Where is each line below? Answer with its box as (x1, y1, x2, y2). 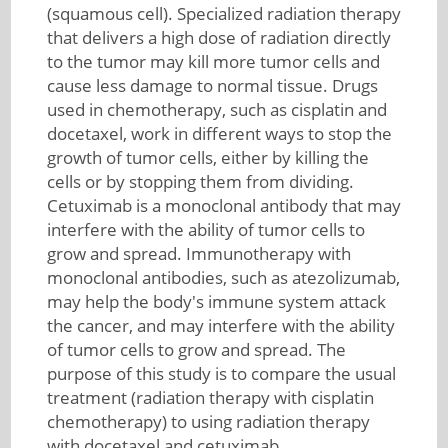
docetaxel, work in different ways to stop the (46, 122, 392, 145)
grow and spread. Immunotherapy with (46, 242, 351, 265)
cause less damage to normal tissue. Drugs (46, 74, 378, 97)
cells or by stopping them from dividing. (46, 170, 354, 193)
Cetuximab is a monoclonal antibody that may (46, 194, 401, 217)
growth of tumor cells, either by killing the (46, 146, 369, 169)
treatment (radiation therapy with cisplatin (46, 386, 374, 409)
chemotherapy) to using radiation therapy (46, 410, 370, 433)
